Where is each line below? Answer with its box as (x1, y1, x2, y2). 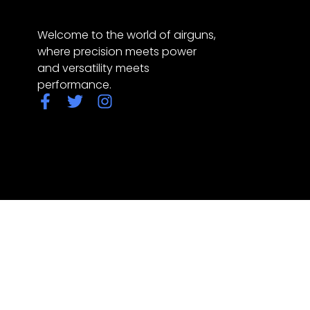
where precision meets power (37, 43, 197, 60)
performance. (37, 76, 111, 93)
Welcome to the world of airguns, (37, 26, 216, 43)
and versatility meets (37, 60, 149, 76)
